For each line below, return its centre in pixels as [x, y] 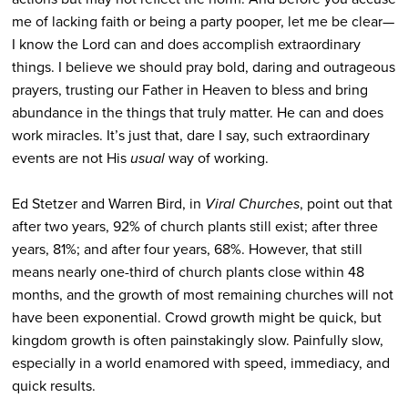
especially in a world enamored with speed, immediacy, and [200, 363]
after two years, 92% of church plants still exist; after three [194, 227]
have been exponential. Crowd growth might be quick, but [196, 318]
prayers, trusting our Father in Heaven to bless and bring [189, 90]
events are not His [71, 158]
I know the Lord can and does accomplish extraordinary [186, 45]
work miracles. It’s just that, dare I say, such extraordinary [190, 136]
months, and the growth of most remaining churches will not [202, 295]
